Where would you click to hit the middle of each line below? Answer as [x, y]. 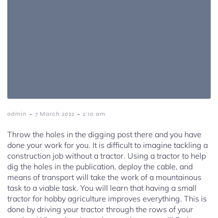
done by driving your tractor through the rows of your [100, 209]
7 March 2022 [55, 114]
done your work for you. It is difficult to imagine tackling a [108, 145]
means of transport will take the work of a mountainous [104, 177]
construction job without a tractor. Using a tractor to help [107, 156]
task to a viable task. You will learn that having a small [102, 188]
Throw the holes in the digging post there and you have [104, 135]
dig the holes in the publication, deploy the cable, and [100, 167]
